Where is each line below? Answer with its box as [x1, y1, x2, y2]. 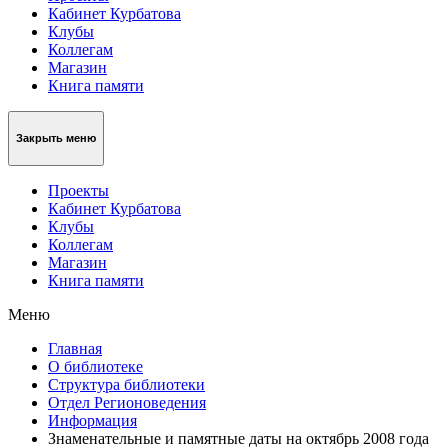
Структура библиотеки [48, 375, 205, 393]
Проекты [48, 181, 109, 199]
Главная [48, 339, 102, 357]
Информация [48, 411, 137, 429]
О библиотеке [48, 357, 143, 375]
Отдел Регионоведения [48, 393, 206, 411]
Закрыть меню [16, 132, 96, 145]
